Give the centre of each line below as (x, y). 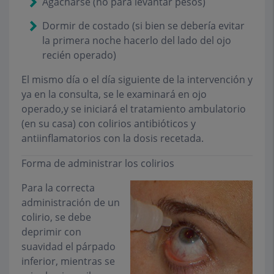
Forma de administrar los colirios (98, 164)
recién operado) (79, 55)
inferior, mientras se (68, 261)
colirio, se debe (56, 217)
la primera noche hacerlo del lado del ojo (137, 41)
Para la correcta (58, 188)
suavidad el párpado (68, 247)
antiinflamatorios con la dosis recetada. (113, 139)
